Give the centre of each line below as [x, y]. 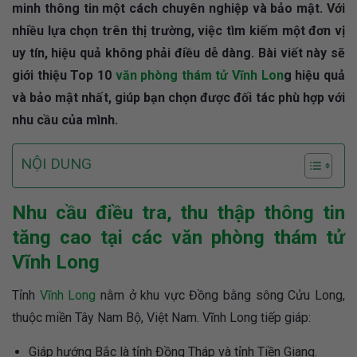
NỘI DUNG [56, 164]
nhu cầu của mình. [65, 120]
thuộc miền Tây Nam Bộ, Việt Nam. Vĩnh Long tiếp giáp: [161, 318]
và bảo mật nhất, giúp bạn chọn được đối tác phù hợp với [178, 98]
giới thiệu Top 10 [64, 76]
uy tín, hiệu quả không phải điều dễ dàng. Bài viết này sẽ [178, 53]
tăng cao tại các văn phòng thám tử [178, 238]
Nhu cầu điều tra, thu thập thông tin [178, 213]
